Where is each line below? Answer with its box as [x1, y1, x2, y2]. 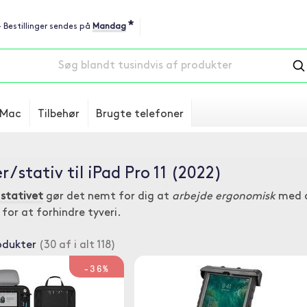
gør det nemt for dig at [43, 191, 172, 202]
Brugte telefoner [96, 109, 184, 120]
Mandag [93, 23, 126, 31]
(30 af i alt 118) [36, 240, 116, 251]
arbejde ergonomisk [172, 191, 275, 202]
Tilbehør [38, 109, 79, 120]
